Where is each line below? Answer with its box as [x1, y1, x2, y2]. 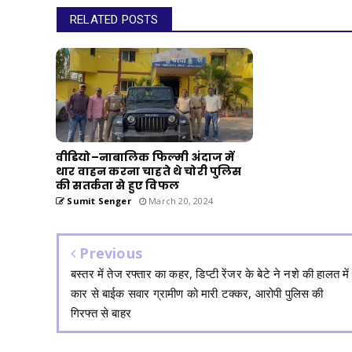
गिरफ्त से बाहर [71, 304, 131, 321]
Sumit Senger [64, 194, 131, 207]
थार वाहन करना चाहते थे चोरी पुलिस [56, 163, 242, 179]
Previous [75, 243, 143, 262]
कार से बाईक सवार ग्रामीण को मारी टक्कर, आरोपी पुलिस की [71, 284, 324, 301]
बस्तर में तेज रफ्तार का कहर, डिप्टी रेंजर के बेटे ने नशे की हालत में [71, 265, 350, 281]
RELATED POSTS [70, 12, 159, 27]
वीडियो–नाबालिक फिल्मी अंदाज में [56, 148, 235, 165]
